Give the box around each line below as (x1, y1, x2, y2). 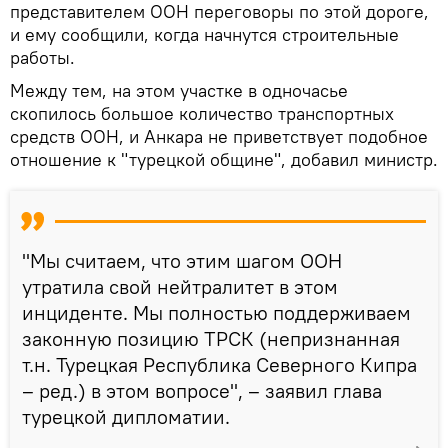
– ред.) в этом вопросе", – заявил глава (22, 378, 382, 403)
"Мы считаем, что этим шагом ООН (22, 248, 342, 273)
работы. (10, 46, 75, 69)
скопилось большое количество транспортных (10, 102, 394, 125)
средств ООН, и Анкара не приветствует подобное (10, 125, 428, 148)
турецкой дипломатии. (22, 404, 230, 429)
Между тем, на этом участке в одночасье (10, 79, 348, 102)
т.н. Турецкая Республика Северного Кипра (22, 352, 417, 377)
